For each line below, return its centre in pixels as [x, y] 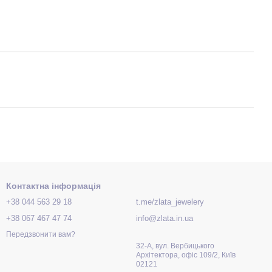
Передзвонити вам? [41, 235]
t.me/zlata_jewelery [170, 202]
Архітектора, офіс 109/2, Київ [186, 255]
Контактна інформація [53, 186]
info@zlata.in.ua [165, 218]
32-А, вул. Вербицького [175, 246]
